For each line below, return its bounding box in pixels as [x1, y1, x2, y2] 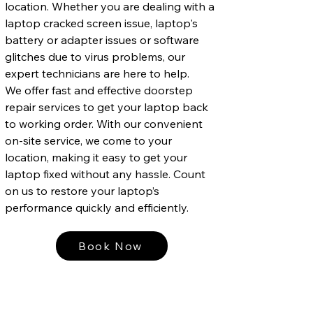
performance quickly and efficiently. [5, 200, 189, 214]
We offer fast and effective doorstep [5, 82, 193, 97]
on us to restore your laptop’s [5, 183, 159, 198]
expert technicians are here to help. [5, 66, 189, 80]
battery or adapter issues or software [5, 32, 199, 47]
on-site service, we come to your [5, 133, 172, 147]
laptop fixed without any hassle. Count [5, 166, 205, 181]
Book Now [78, 238, 143, 253]
